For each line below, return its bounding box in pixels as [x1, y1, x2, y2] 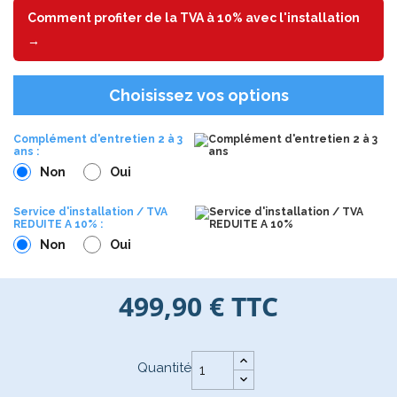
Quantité [136, 359, 191, 376]
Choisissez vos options [108, 85, 289, 105]
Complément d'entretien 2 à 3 [13, 132, 183, 145]
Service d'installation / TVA [13, 205, 167, 218]
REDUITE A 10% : [13, 217, 103, 230]
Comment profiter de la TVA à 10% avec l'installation [27, 10, 360, 25]
